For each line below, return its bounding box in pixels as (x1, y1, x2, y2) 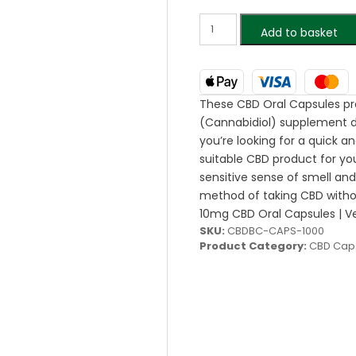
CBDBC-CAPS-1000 (225, 223, 325, 238)
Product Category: (199, 238, 308, 253)
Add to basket (261, 25, 339, 41)
